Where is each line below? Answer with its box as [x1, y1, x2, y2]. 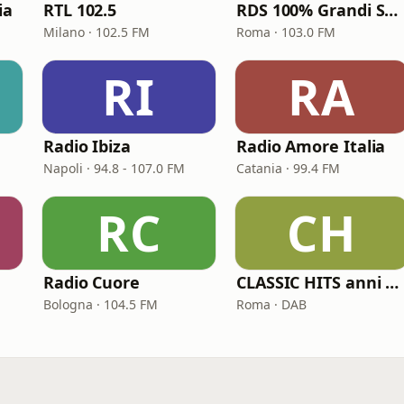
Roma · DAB [236, 296, 307, 313]
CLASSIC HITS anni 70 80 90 [385, 271, 399, 293]
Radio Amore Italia [236, 135, 386, 157]
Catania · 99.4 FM [236, 160, 340, 177]
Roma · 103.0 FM [236, 23, 335, 41]
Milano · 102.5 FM [43, 23, 150, 41]
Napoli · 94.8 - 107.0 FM [43, 160, 185, 177]
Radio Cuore [43, 271, 141, 293]
